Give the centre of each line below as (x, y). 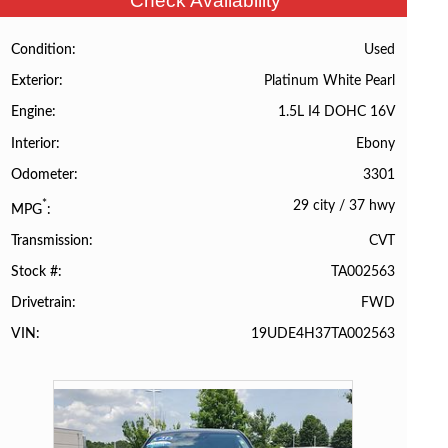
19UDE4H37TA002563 (322, 334)
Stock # (35, 271)
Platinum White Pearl (329, 81)
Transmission (50, 240)
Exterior (35, 81)
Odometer (43, 174)
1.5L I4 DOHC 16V (336, 112)
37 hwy (371, 205)
